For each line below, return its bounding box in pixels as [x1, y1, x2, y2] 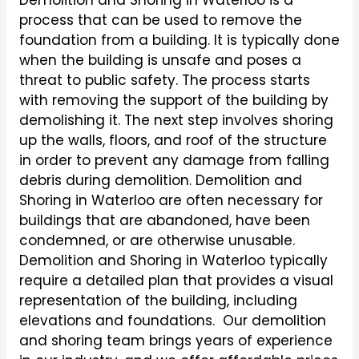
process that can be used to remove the [18, 10, 302, 30]
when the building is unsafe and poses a [18, 50, 301, 70]
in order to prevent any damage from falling [18, 151, 329, 170]
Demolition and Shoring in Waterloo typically [18, 251, 328, 270]
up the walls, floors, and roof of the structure [18, 131, 327, 150]
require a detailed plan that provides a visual [18, 271, 333, 290]
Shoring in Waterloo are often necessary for [18, 191, 323, 210]
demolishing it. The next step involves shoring [18, 111, 333, 130]
